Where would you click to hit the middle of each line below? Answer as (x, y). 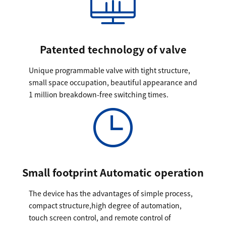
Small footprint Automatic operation (113, 172)
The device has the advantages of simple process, (110, 193)
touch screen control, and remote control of (100, 217)
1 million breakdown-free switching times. (98, 94)
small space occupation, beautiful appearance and (113, 82)
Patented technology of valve (113, 49)
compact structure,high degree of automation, (105, 205)
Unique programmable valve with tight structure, (109, 70)
